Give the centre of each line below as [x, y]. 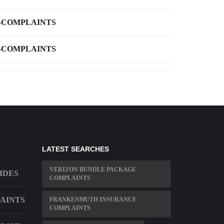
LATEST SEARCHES [75, 149]
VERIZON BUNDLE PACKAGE [92, 169]
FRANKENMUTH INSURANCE [93, 199]
